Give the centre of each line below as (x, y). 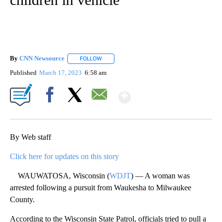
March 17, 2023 (61, 72)
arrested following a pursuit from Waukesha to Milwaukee (101, 187)
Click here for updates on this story (64, 156)
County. (22, 199)
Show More (169, 93)
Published (23, 72)
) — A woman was (160, 175)
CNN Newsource (42, 58)
